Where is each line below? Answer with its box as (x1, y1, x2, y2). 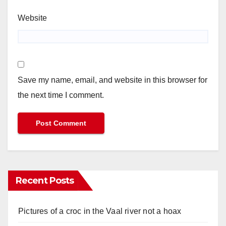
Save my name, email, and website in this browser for (18, 75, 207, 84)
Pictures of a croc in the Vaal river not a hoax (18, 206, 182, 215)
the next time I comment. (18, 90, 104, 99)
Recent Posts (16, 175, 74, 186)
